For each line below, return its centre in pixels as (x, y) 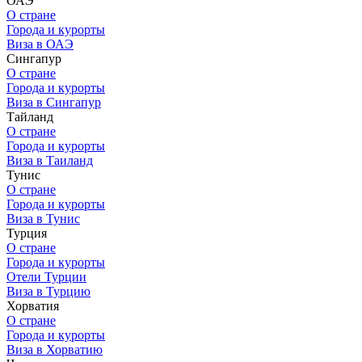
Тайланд (30, 117)
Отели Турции (46, 277)
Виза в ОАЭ (40, 44)
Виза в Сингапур (54, 102)
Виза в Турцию (48, 291)
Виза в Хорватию (55, 349)
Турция (27, 233)
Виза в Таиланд (50, 160)
